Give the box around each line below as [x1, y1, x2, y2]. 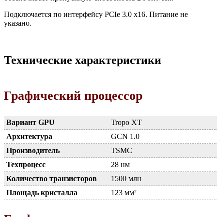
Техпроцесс [6, 160, 46, 169]
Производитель [6, 146, 60, 155]
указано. [4, 18, 31, 27]
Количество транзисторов [6, 174, 97, 183]
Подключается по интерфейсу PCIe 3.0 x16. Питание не [4, 10, 188, 18]
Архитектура [6, 132, 52, 140]
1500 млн [111, 174, 141, 183]
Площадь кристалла [6, 188, 77, 197]
